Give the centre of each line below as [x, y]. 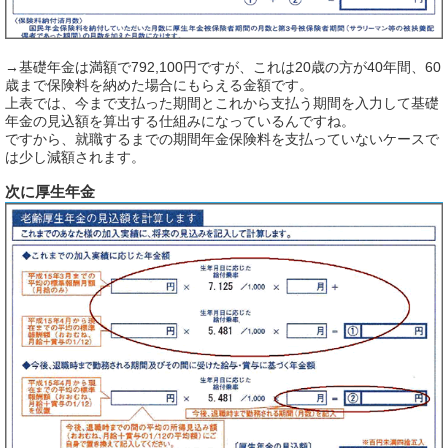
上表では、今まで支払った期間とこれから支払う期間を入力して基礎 [222, 102]
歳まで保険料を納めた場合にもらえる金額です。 [159, 84]
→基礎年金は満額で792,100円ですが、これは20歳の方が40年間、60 [223, 66]
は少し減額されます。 [75, 156]
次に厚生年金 [50, 192]
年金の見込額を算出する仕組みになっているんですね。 [180, 120]
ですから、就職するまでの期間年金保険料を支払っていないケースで [222, 138]
